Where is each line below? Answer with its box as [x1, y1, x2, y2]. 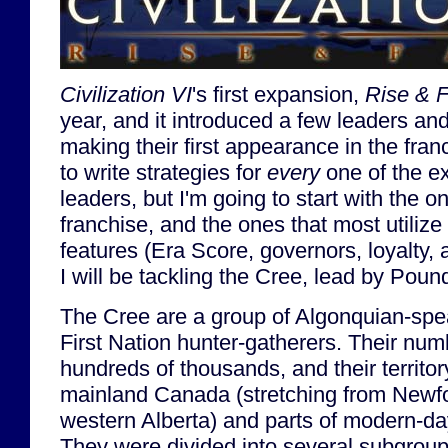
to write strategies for [60, 160, 267, 186]
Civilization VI [60, 82, 192, 108]
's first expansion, [192, 82, 365, 108]
